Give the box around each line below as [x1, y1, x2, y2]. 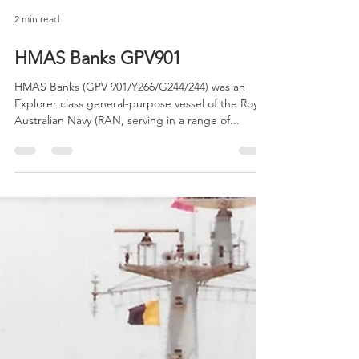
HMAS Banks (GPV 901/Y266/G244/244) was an [14, 108, 245, 123]
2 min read [14, 41, 59, 54]
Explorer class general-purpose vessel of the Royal [14, 125, 266, 139]
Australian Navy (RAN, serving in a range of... [14, 142, 240, 156]
